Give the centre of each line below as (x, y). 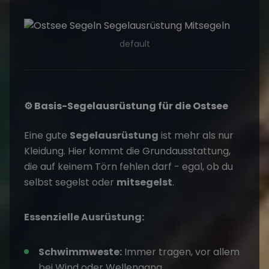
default (134, 44)
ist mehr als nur (196, 136)
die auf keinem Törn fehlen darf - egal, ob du (128, 167)
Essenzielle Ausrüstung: (84, 217)
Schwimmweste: (80, 252)
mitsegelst (144, 183)
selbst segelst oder (70, 183)
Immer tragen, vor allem (181, 252)
